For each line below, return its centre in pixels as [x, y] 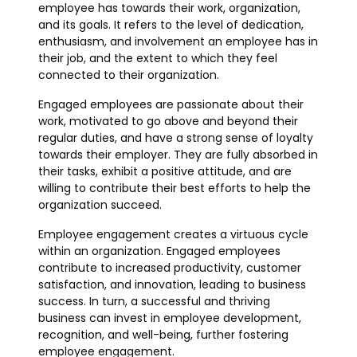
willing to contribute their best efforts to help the [175, 188]
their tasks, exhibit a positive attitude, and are [165, 171]
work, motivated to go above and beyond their [168, 121]
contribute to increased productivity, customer [170, 268]
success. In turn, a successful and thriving [154, 301]
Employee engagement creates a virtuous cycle [173, 234]
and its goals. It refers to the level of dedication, [171, 25]
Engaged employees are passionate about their [171, 104]
